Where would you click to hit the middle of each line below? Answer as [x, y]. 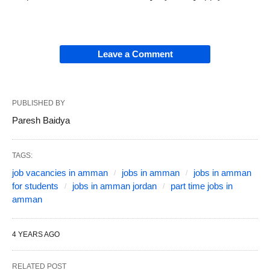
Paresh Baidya [41, 120]
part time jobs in [202, 186]
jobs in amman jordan [115, 186]
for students [35, 186]
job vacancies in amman [60, 173]
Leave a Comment [135, 54]
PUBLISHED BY [39, 103]
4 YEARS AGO [36, 234]
